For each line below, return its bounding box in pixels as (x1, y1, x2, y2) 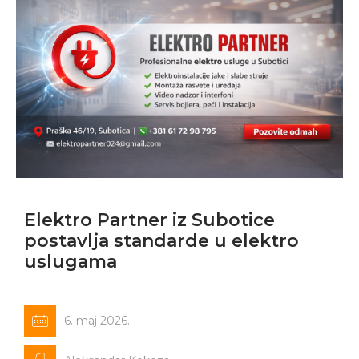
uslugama (24, 250, 117, 272)
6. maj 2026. (64, 313, 130, 328)
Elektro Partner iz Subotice (24, 208, 275, 231)
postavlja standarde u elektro (24, 229, 299, 252)
